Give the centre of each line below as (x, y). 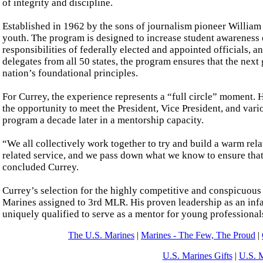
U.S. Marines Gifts (197, 256)
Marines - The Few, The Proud (198, 235)
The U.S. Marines (101, 235)
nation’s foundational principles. (70, 73)
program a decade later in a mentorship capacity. (103, 120)
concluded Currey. (41, 167)
